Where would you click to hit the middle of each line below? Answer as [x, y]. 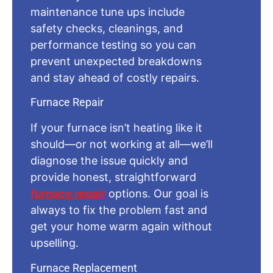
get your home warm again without [121, 227]
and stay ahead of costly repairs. [115, 77]
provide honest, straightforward [113, 177]
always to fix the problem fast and [119, 210]
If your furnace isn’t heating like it [116, 128]
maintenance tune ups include [108, 12]
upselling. [55, 243]
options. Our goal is [157, 194]
